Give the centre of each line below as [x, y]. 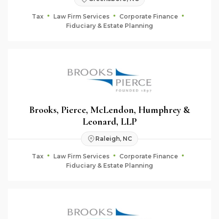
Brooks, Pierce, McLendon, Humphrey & [109, 110]
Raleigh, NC [113, 139]
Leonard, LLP [109, 121]
